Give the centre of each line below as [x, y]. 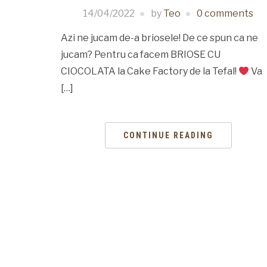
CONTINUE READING [168, 136]
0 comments [225, 14]
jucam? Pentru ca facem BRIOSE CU [141, 55]
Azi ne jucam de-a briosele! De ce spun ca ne [159, 38]
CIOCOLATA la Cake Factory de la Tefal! [150, 72]
